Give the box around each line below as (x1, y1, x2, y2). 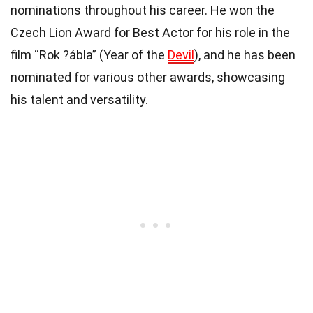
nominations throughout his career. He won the (10, 2, 275, 17)
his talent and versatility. (10, 92, 148, 107)
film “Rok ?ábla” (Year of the (10, 47, 168, 62)
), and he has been (194, 47, 296, 62)
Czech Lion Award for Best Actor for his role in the (10, 24, 290, 40)
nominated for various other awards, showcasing (10, 69, 285, 85)
